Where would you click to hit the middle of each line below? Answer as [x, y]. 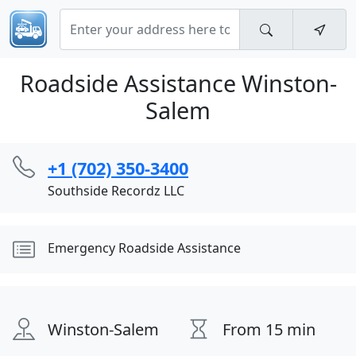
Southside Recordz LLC [116, 191]
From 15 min [269, 329]
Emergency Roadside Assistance [144, 248]
